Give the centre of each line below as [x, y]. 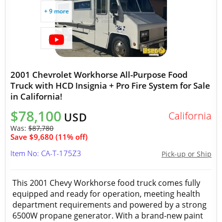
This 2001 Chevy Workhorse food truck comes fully [106, 183]
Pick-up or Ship [187, 154]
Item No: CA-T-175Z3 [46, 153]
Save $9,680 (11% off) [49, 137]
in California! [36, 96]
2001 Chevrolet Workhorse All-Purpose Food [99, 75]
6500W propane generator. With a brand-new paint [108, 216]
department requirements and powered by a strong [110, 205]
